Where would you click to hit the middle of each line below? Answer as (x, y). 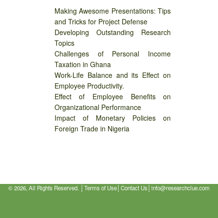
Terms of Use (100, 188)
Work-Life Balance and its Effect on (113, 75)
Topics (64, 43)
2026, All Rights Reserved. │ (49, 188)
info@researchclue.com (181, 188)
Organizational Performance (98, 107)
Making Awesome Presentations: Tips (113, 11)
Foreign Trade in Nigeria (92, 129)
